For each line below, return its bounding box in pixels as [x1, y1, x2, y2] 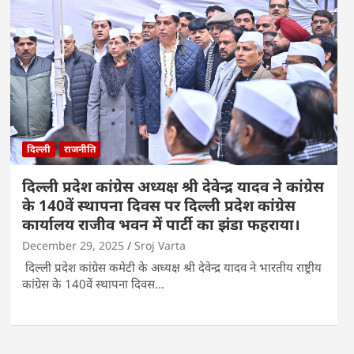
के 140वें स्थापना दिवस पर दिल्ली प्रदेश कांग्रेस [21, 194, 296, 216]
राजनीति [63, 141, 96, 156]
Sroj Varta [134, 237, 186, 253]
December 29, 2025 [21, 237, 124, 253]
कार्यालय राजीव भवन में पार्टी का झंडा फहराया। [21, 213, 300, 235]
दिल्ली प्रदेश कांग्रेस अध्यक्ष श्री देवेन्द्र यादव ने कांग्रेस [21, 175, 324, 197]
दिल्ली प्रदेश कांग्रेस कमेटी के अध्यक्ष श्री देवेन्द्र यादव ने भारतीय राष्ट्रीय [21, 258, 322, 275]
